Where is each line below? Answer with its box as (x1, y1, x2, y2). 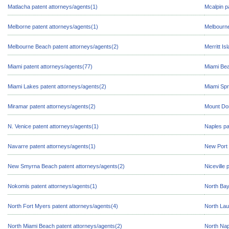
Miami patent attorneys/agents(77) (8, 63, 93, 70)
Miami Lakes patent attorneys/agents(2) (8, 83, 106, 89)
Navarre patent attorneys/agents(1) (8, 143, 96, 149)
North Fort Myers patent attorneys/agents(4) (8, 203, 118, 209)
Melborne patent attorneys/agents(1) (8, 24, 98, 30)
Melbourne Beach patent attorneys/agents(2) (8, 43, 119, 50)
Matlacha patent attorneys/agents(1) (8, 4, 98, 10)
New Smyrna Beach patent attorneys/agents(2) (8, 163, 125, 169)
